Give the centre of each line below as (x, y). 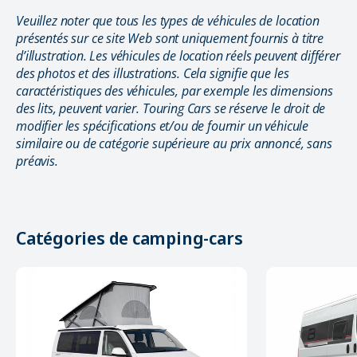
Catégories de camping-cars (129, 238)
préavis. (37, 161)
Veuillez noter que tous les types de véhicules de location (168, 21)
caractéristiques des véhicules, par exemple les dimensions (175, 91)
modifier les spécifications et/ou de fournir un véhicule (163, 126)
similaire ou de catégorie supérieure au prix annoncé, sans (174, 144)
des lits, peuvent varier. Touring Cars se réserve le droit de (171, 109)
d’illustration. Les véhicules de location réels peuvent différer (178, 56)
